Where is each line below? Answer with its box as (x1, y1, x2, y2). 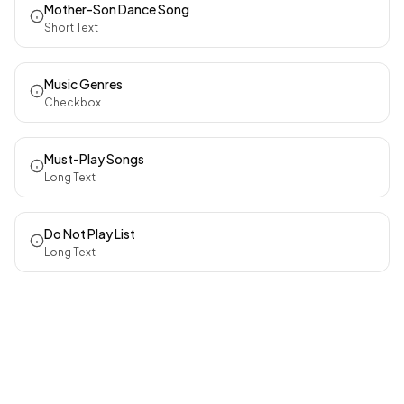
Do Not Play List (44, 225, 135, 242)
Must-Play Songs (44, 151, 144, 167)
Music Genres (44, 76, 123, 92)
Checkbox (44, 96, 101, 109)
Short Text (44, 21, 98, 34)
